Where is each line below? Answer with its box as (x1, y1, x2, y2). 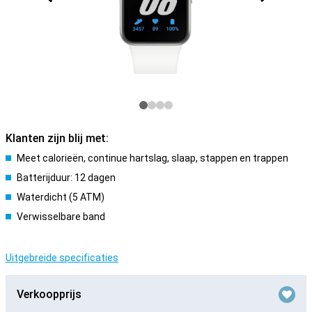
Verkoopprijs (17, 288, 81, 301)
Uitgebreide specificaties (6, 252, 118, 263)
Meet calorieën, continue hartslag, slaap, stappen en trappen (17, 153, 288, 164)
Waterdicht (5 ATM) (17, 192, 104, 203)
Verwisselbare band (17, 211, 105, 222)
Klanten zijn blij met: (6, 132, 109, 145)
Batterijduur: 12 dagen (17, 172, 116, 183)
